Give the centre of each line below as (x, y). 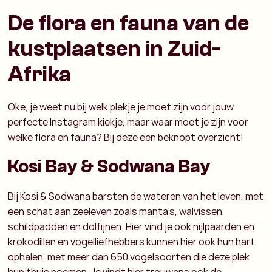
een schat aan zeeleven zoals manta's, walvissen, (117, 212)
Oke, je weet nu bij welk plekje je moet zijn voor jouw (121, 107)
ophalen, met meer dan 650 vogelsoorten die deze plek (129, 257)
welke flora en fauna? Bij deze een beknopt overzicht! (126, 138)
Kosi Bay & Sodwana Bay (109, 167)
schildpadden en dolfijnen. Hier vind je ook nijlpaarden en (131, 227)
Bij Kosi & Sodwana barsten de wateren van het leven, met (136, 196)
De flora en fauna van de (129, 24)
